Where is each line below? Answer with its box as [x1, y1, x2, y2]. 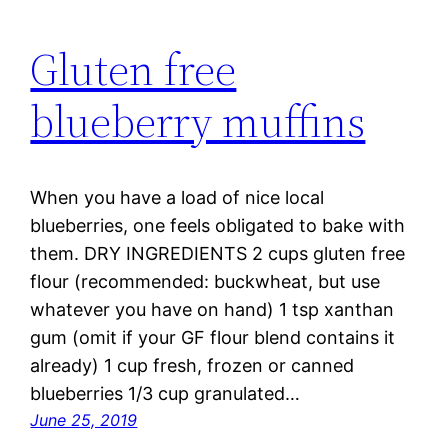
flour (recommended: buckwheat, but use [30, 271, 381, 293]
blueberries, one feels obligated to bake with [30, 215, 406, 237]
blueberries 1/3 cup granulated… [30, 383, 301, 405]
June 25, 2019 [30, 410, 138, 431]
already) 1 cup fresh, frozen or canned [30, 355, 355, 377]
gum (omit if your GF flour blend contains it [30, 327, 396, 349]
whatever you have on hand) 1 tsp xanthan [30, 299, 395, 321]
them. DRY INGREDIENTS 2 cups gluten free [30, 243, 406, 265]
